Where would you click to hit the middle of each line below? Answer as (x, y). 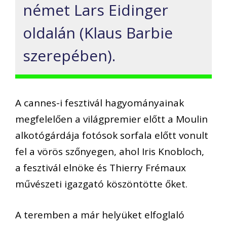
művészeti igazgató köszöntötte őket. (101, 184)
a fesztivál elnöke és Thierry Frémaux (101, 168)
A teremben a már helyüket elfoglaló (100, 215)
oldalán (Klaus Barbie (98, 33)
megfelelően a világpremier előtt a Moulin (111, 119)
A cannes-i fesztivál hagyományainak (100, 103)
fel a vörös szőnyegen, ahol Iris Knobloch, (110, 152)
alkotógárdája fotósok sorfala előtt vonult (112, 136)
